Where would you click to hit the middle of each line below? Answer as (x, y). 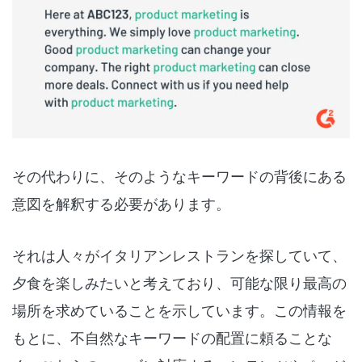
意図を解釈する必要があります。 (121, 203)
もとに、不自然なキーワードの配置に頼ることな (172, 337)
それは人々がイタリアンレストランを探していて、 (179, 255)
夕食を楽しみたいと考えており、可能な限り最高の (179, 282)
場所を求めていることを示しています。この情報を (179, 310)
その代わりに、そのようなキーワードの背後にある (179, 176)
